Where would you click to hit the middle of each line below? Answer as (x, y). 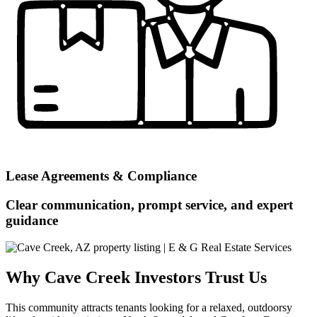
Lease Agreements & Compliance (101, 176)
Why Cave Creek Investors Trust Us (136, 278)
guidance (32, 220)
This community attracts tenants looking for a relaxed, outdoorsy (149, 308)
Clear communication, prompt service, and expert (149, 204)
